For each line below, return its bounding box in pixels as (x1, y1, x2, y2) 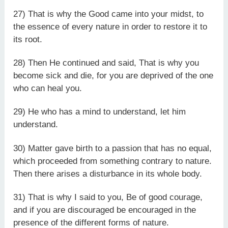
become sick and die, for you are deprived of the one (13, 71, 214, 80)
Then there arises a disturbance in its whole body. (13, 168, 203, 179)
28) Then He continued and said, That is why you (13, 58, 199, 68)
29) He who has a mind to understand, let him (13, 107, 186, 117)
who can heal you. (13, 83, 82, 93)
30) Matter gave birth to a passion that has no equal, (13, 143, 212, 153)
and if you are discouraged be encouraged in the (13, 205, 196, 215)
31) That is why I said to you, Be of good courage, (13, 192, 203, 202)
